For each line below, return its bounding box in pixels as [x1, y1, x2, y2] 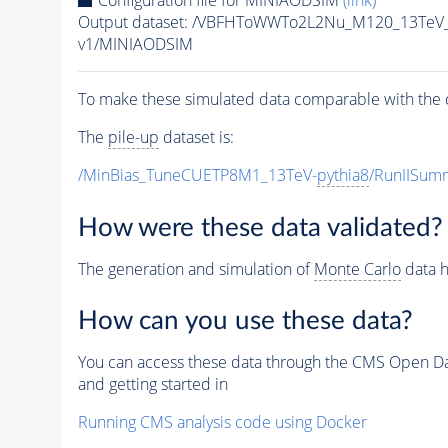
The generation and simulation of [77, 257, 314, 280]
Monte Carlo [313, 257, 401, 280]
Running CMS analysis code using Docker [77, 411, 367, 434]
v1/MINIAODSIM [77, 33, 193, 56]
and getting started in [77, 373, 228, 396]
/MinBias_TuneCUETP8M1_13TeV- [77, 164, 317, 187]
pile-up [107, 126, 159, 149]
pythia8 [316, 164, 369, 187]
